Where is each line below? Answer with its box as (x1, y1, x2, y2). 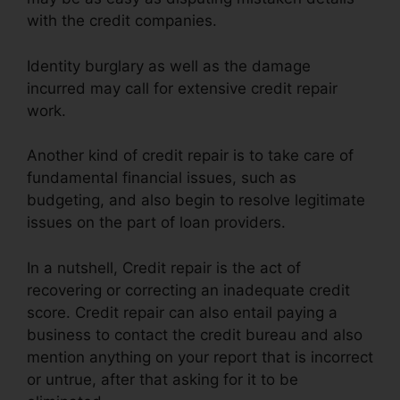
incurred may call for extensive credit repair (27, 79, 337, 97)
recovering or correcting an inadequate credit (27, 280, 350, 299)
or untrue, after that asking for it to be (27, 370, 298, 388)
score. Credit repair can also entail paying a (27, 303, 337, 321)
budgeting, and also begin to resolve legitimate (27, 191, 365, 210)
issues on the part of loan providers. (27, 213, 286, 232)
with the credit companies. (27, 12, 217, 30)
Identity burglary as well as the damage (27, 56, 311, 75)
